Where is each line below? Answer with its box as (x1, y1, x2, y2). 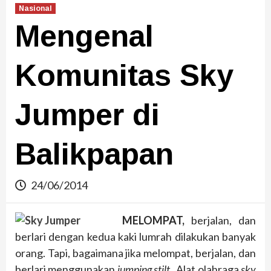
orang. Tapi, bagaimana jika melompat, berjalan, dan (15, 246, 256, 260)
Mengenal (15, 19, 154, 54)
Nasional (19, 4, 52, 13)
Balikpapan (15, 137, 174, 172)
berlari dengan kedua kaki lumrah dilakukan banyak (15, 230, 256, 244)
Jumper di (15, 98, 160, 132)
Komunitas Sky (15, 59, 233, 93)
